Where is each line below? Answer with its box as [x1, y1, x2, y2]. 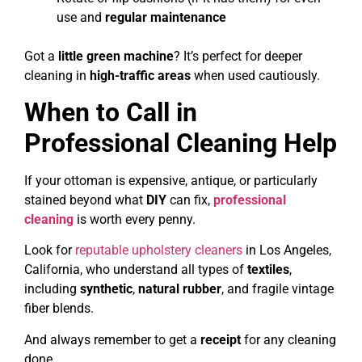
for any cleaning [241, 331, 336, 347]
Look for [24, 242, 75, 259]
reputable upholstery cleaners [75, 242, 242, 259]
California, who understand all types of [24, 262, 247, 278]
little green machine [58, 48, 174, 64]
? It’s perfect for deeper [174, 48, 302, 64]
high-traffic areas [90, 67, 191, 83]
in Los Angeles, [242, 242, 331, 259]
